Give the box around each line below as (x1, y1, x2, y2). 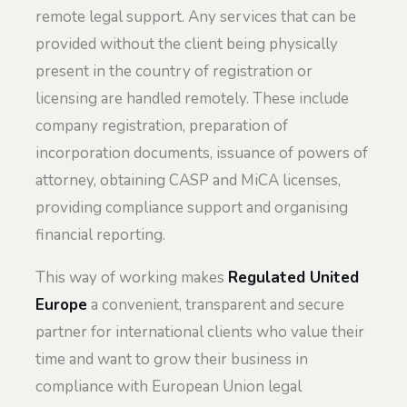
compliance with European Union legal (35, 376, 302, 398)
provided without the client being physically (35, 33, 338, 55)
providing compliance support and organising (35, 196, 348, 218)
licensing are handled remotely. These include (35, 87, 349, 109)
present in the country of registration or (35, 60, 313, 82)
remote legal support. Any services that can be (35, 5, 356, 27)
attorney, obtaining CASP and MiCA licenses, (35, 169, 341, 191)
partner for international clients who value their (35, 322, 364, 343)
